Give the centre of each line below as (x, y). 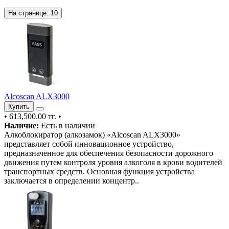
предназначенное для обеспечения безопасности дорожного (109, 153)
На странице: (29, 13)
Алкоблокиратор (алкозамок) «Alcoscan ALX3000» (92, 134)
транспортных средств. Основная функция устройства (99, 171)
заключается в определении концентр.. (72, 180)
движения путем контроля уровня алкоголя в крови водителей (113, 162)
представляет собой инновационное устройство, (89, 144)
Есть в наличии (67, 125)
